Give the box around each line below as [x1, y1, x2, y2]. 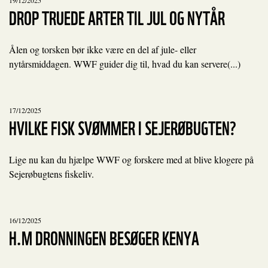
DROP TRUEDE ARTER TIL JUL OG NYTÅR [9, 2, 225, 31]
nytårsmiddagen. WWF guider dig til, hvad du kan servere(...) [9, 57, 240, 70]
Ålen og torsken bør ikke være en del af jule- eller [9, 43, 196, 56]
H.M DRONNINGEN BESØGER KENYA [9, 223, 199, 251]
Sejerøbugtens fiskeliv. [9, 167, 94, 180]
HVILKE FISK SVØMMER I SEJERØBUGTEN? [9, 112, 236, 141]
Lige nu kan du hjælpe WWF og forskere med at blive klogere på [9, 153, 254, 166]
